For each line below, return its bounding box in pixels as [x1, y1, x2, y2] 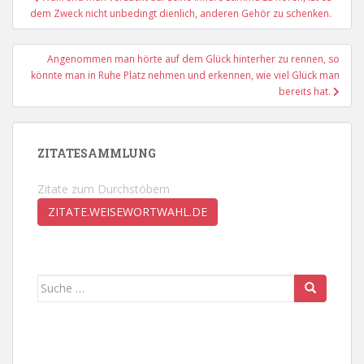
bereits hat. [279, 84, 333, 98]
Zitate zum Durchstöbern [37, 180, 170, 197]
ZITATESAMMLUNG [37, 145, 156, 161]
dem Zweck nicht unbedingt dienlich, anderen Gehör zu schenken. [30, 6, 334, 20]
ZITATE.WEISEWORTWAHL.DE [48, 203, 207, 219]
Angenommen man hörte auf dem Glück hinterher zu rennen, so [47, 51, 340, 66]
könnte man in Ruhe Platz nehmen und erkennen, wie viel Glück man [31, 67, 340, 82]
